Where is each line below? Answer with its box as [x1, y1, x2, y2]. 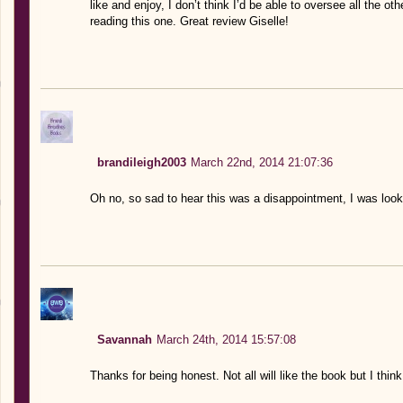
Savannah [96, 332, 152, 346]
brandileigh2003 [96, 155, 186, 169]
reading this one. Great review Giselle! [89, 13, 289, 28]
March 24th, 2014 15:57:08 [156, 332, 296, 346]
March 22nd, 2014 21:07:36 [190, 155, 333, 169]
